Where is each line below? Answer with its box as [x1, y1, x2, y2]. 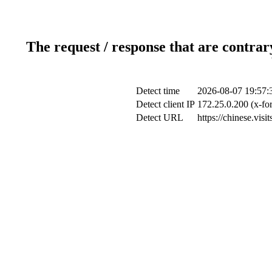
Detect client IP [135, 98, 195, 109]
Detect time [135, 85, 180, 96]
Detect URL [135, 112, 183, 123]
